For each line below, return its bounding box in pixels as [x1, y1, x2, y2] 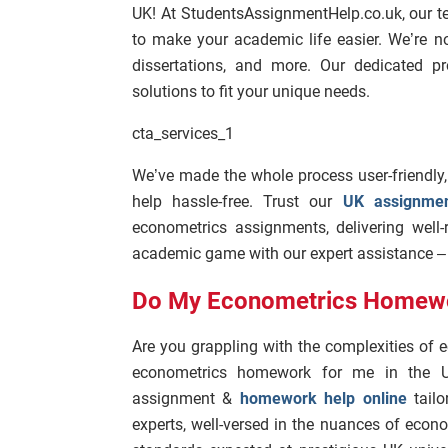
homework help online [239, 389, 407, 408]
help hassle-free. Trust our [132, 192, 343, 211]
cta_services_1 [132, 124, 234, 143]
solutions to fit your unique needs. [132, 82, 374, 101]
